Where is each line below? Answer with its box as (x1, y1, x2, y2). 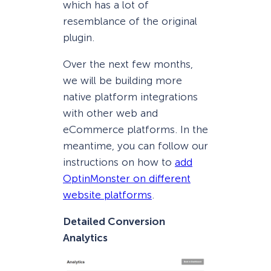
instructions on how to (63, 156, 175, 169)
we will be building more (63, 74, 182, 87)
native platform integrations (63, 91, 198, 103)
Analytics (63, 232, 108, 244)
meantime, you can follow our (63, 140, 208, 152)
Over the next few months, (63, 58, 193, 71)
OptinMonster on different (63, 172, 191, 185)
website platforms (63, 189, 152, 201)
